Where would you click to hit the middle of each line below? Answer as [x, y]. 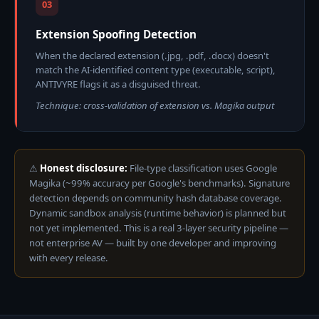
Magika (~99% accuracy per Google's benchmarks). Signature [159, 183]
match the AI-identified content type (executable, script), [156, 70]
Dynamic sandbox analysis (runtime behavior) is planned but [158, 213]
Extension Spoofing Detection [116, 34]
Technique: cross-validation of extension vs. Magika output [155, 105]
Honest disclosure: [84, 168]
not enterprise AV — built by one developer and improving [153, 243]
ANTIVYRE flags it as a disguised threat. [118, 84]
